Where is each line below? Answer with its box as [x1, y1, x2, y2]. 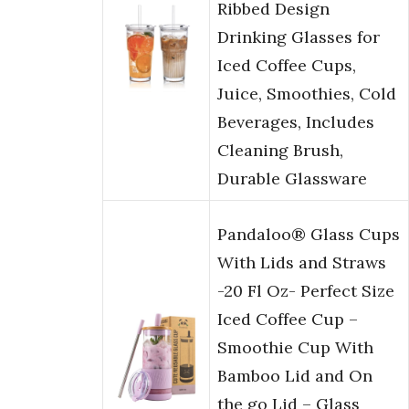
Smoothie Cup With [217, 337, 373, 359]
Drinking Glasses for [217, 26, 380, 48]
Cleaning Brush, [217, 140, 343, 162]
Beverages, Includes [217, 111, 374, 133]
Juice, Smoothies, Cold [217, 83, 396, 105]
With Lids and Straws [217, 252, 386, 274]
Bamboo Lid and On [217, 365, 372, 387]
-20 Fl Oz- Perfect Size [217, 280, 394, 302]
